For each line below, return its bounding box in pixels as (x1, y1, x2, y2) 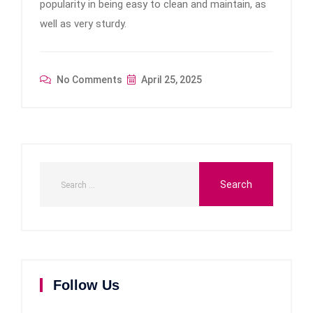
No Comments (54, 73, 122, 85)
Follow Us (53, 277, 119, 293)
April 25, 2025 (139, 73, 202, 85)
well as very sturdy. (40, 17, 126, 30)
